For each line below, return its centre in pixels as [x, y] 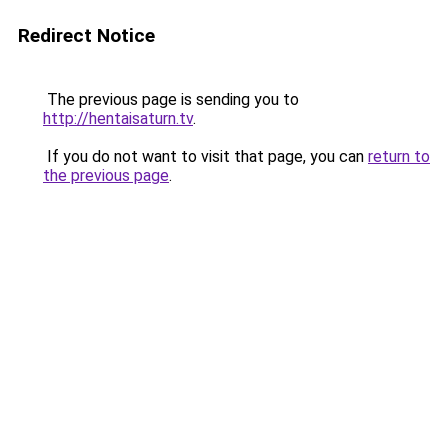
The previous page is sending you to [171, 99]
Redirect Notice [86, 35]
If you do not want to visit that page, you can [205, 156]
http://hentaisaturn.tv [118, 118]
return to [399, 156]
